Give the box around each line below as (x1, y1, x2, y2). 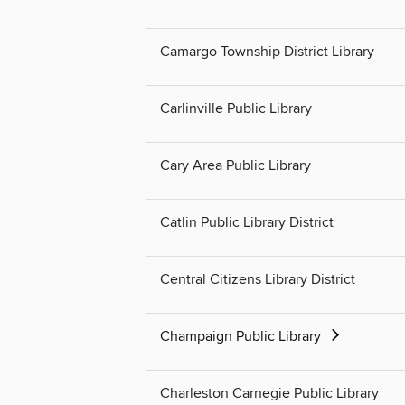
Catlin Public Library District (160, 212, 334, 231)
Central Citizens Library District (160, 269, 355, 288)
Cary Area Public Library (160, 155, 311, 174)
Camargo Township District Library (160, 42, 374, 61)
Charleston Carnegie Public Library (160, 384, 379, 403)
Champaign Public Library (160, 327, 325, 346)
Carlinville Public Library (160, 99, 312, 118)
